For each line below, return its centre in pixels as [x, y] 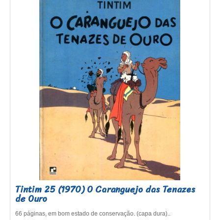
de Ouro [31, 199]
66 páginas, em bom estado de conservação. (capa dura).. [93, 214]
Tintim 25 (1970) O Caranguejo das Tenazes [105, 190]
